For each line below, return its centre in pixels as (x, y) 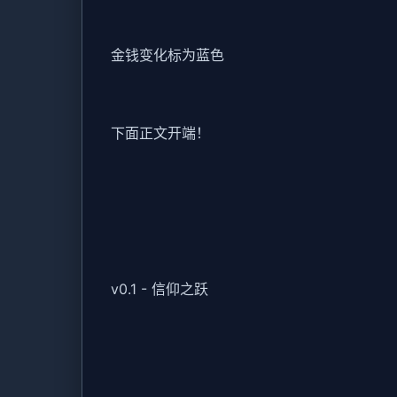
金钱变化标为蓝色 (167, 55)
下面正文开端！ (160, 133)
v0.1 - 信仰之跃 (160, 289)
